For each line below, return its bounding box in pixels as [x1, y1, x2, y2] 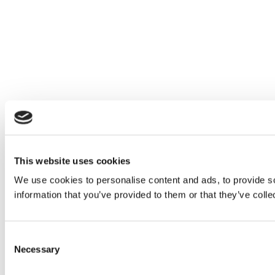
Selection [4, 246, 42, 257]
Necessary [14, 244, 60, 255]
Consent [4, 231, 39, 242]
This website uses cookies [14, 155, 131, 166]
